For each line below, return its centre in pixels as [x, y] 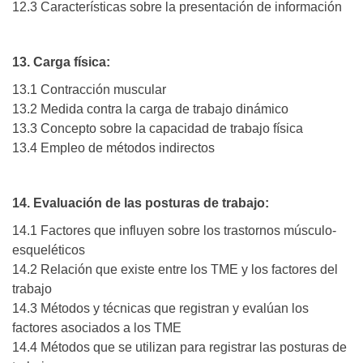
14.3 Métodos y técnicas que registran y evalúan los [160, 309]
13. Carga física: [61, 62]
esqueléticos [49, 250]
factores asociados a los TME [97, 328]
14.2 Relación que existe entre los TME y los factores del [175, 270]
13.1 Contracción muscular [89, 90]
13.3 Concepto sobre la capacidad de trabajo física [158, 129]
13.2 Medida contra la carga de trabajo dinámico [150, 109]
